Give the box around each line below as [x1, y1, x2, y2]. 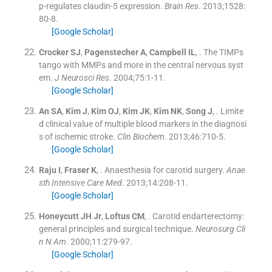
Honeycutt [38, 211, 79, 221]
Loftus [104, 211, 130, 221]
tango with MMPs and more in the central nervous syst [38, 59, 243, 70]
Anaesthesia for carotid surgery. [104, 165, 225, 175]
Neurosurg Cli [195, 223, 245, 234]
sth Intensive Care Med [38, 177, 122, 188]
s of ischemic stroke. [38, 131, 115, 141]
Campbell [149, 47, 186, 57]
